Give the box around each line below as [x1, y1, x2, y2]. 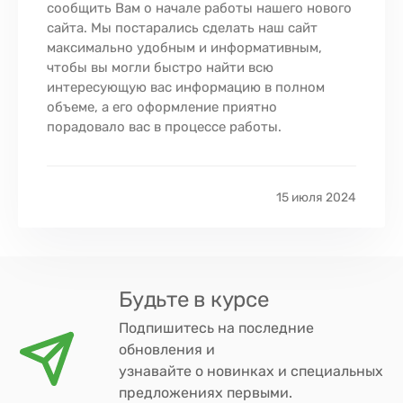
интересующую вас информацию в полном [47, 79, 325, 96]
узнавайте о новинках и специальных [119, 363, 383, 381]
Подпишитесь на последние [119, 319, 314, 337]
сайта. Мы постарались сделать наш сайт [47, 20, 318, 37]
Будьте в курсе [119, 287, 269, 313]
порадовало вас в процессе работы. [47, 119, 282, 136]
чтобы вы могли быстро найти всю [47, 59, 273, 76]
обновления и [119, 341, 215, 359]
